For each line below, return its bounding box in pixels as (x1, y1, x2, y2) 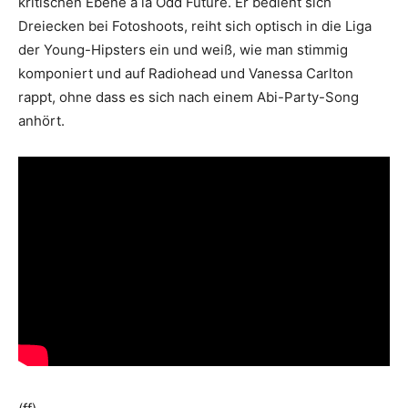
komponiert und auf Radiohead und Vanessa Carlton (18, 65, 353, 83)
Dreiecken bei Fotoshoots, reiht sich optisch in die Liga (18, 17, 372, 36)
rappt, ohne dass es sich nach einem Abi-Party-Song (18, 88, 359, 107)
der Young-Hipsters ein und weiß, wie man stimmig (18, 41, 348, 59)
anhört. (18, 112, 65, 130)
